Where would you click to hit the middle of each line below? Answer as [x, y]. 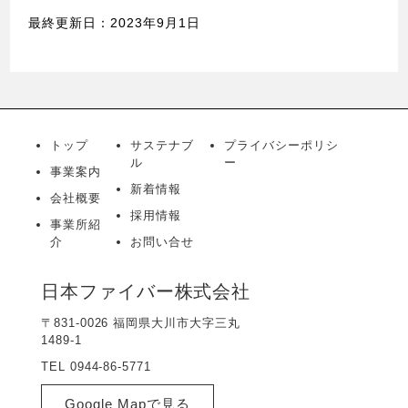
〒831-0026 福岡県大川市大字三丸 [140, 322]
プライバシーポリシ [281, 145]
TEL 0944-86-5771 [96, 366]
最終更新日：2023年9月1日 [114, 22]
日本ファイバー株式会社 [146, 291]
